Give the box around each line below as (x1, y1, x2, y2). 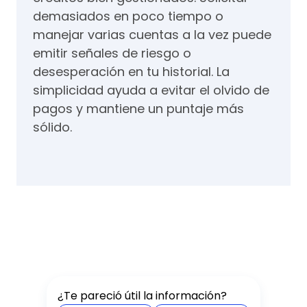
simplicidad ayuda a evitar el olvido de (33, 81, 269, 99)
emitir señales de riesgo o (33, 44, 191, 62)
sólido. (33, 118, 72, 136)
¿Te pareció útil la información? (58, 287, 227, 304)
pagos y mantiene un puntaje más (33, 99, 244, 117)
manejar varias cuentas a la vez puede (33, 25, 271, 43)
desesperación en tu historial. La (33, 62, 230, 80)
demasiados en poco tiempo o (33, 7, 223, 25)
